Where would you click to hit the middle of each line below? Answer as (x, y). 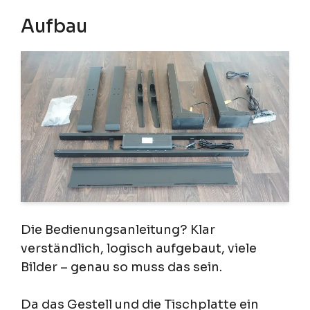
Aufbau (54, 27)
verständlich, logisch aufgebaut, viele (139, 249)
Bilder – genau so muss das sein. (121, 267)
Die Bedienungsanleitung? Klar (118, 230)
